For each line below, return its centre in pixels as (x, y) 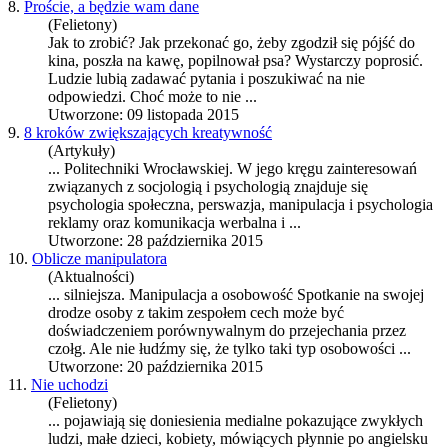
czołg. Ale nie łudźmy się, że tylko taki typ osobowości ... (229, 349)
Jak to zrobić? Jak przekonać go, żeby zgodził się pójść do (231, 43)
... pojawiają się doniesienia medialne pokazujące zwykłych (235, 421)
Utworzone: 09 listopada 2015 (143, 115)
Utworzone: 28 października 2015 (155, 241)
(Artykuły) (81, 151)
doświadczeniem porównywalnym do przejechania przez (227, 331)
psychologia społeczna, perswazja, (158, 205)
